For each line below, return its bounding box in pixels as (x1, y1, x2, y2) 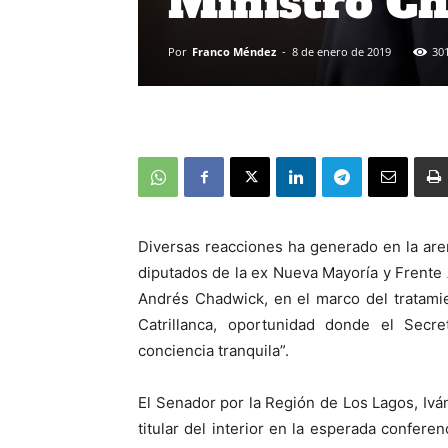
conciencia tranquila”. (138, 341, 289, 360)
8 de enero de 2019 (292, 44, 391, 59)
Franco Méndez (192, 44, 276, 59)
